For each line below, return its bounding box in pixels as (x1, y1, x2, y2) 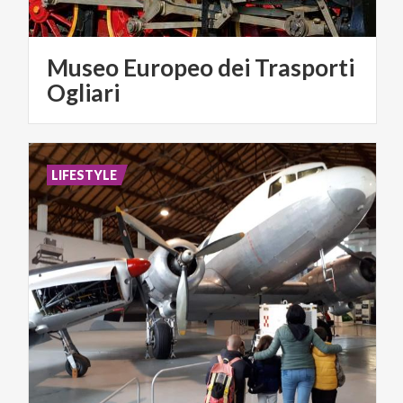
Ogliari (47, 77, 120, 107)
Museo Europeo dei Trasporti (47, 52, 354, 82)
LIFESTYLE (51, 166, 118, 183)
